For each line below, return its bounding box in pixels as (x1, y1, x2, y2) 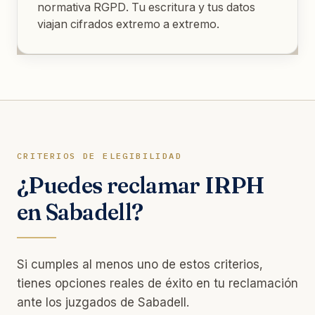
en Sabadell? (17, 198, 143, 226)
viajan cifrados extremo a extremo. (37, 16, 219, 31)
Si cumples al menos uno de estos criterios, (17, 257, 263, 271)
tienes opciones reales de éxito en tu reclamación (17, 276, 298, 290)
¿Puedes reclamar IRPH (17, 171, 265, 199)
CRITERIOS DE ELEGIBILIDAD (17, 150, 183, 161)
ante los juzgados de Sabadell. (17, 295, 189, 309)
